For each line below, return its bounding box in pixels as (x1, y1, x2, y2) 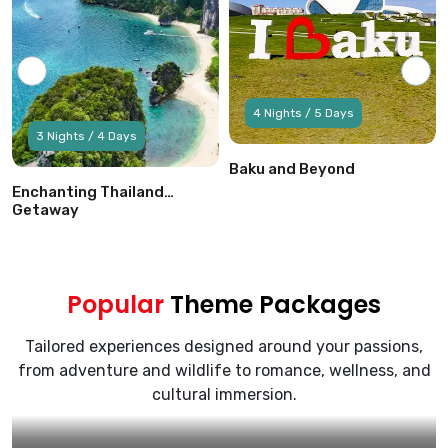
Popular (67, 288, 164, 322)
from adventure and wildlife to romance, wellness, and (17, 361, 431, 381)
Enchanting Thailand (12, 183, 164, 202)
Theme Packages (164, 288, 381, 322)
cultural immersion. (151, 385, 297, 405)
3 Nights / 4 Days (36, 129, 137, 144)
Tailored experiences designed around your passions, (25, 337, 423, 357)
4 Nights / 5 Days (253, 105, 354, 120)
